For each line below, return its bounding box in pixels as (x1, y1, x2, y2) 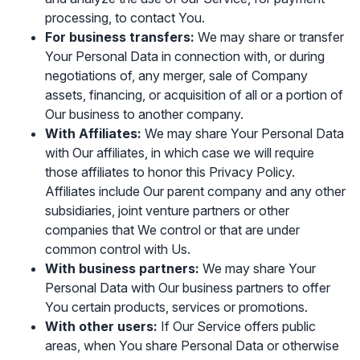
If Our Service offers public (157, 318, 316, 334)
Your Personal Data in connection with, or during (45, 48, 325, 64)
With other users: (45, 318, 157, 334)
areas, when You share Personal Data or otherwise (45, 337, 339, 354)
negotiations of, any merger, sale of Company (45, 67, 308, 84)
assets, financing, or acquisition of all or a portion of (45, 87, 343, 103)
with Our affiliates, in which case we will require (45, 145, 314, 161)
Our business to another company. (45, 106, 243, 122)
